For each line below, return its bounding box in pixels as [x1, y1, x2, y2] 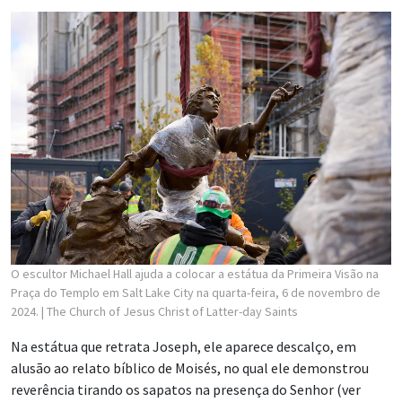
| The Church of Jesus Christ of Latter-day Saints [41, 303, 298, 320]
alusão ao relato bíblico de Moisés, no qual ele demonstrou [11, 359, 369, 378]
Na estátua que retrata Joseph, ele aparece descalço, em [11, 337, 356, 356]
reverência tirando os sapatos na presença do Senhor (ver [11, 380, 361, 399]
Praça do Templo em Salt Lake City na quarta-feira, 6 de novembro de [11, 284, 380, 301]
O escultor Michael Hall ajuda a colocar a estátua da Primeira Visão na [11, 266, 379, 283]
